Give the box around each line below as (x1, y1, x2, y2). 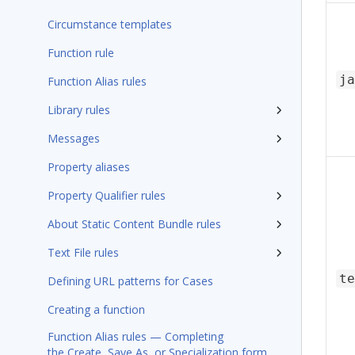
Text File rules (48, 245, 119, 260)
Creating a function (48, 302, 145, 317)
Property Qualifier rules (48, 188, 166, 203)
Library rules (48, 102, 110, 117)
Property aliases (48, 159, 130, 174)
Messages (48, 131, 100, 146)
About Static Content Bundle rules (48, 216, 221, 231)
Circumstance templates (48, 17, 172, 32)
